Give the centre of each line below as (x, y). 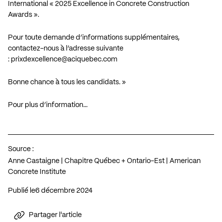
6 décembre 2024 (66, 191)
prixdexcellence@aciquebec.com (64, 59)
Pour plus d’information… (48, 105)
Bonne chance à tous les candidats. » (67, 82)
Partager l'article (55, 215)
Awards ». (24, 15)
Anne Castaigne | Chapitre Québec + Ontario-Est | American (104, 161)
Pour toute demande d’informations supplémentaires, (94, 37)
